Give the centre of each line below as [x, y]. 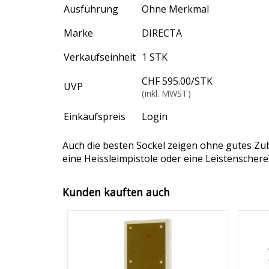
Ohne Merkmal [175, 9]
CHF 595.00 [166, 81]
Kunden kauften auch [116, 192]
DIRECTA [162, 33]
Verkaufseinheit [100, 57]
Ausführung [91, 9]
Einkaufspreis [95, 116]
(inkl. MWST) [166, 93]
